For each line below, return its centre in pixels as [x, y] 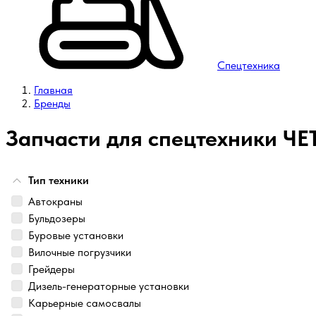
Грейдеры [51, 269]
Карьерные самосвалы [85, 303]
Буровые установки [76, 235]
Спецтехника [249, 66]
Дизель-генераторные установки [109, 286]
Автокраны [55, 201]
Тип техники [59, 180]
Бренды [52, 104]
